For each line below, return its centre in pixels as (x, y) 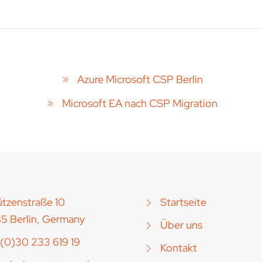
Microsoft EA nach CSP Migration (140, 103)
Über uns (181, 225)
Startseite (183, 202)
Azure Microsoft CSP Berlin (140, 80)
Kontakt (179, 248)
